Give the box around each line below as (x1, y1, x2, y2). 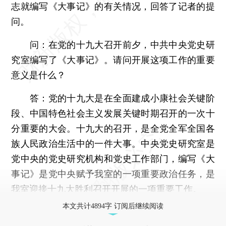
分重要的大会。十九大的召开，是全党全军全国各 (11, 123, 215, 134)
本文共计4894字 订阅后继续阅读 (63, 202, 163, 210)
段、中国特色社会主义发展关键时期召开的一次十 (11, 107, 215, 119)
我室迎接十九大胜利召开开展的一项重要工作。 (11, 183, 202, 194)
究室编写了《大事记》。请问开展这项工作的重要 (11, 54, 215, 65)
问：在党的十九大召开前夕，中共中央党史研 (11, 39, 215, 50)
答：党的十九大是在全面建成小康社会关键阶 (11, 92, 215, 103)
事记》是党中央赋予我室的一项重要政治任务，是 (11, 168, 215, 179)
